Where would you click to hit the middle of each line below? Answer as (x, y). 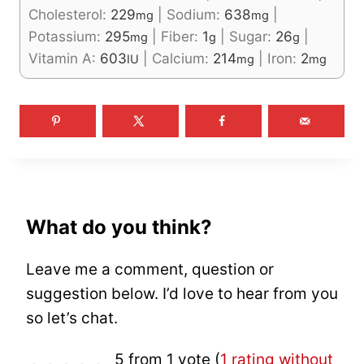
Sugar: (252, 37)
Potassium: (67, 37)
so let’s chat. (72, 318)
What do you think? (119, 227)
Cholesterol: (69, 15)
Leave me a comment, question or (150, 269)
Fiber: (182, 37)
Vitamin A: (64, 58)
